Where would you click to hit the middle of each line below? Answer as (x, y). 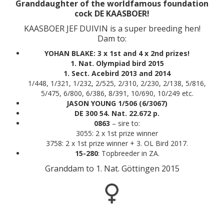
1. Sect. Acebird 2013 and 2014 (117, 73)
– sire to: (125, 123)
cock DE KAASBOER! (112, 13)
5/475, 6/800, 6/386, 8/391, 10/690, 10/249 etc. (117, 93)
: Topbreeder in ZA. (128, 153)
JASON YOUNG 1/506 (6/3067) (117, 103)
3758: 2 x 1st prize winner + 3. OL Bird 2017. (117, 143)
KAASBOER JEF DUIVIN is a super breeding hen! (112, 28)
